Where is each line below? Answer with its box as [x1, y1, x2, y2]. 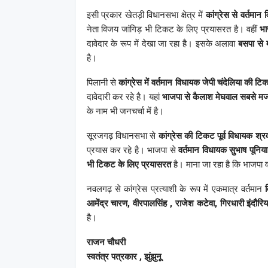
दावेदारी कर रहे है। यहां [86, 91, 162, 102]
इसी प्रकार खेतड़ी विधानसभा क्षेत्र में [86, 9, 206, 20]
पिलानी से [86, 77, 118, 88]
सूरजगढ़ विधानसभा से [86, 130, 159, 141]
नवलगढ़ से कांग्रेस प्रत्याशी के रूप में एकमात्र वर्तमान [86, 183, 266, 194]
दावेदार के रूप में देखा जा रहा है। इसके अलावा [86, 38, 239, 49]
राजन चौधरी [86, 236, 126, 248]
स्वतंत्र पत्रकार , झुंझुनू [86, 251, 162, 262]
